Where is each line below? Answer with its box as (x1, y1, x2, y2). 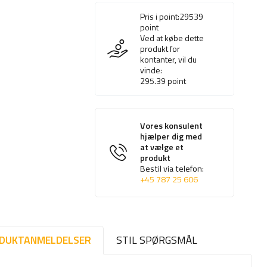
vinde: (140, 64, 163, 77)
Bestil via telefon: (140, 162, 204, 176)
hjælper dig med (140, 130, 203, 144)
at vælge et (140, 141, 184, 154)
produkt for (140, 42, 181, 55)
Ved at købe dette (140, 32, 204, 45)
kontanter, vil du (140, 53, 197, 66)
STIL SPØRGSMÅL (116, 232, 198, 249)
